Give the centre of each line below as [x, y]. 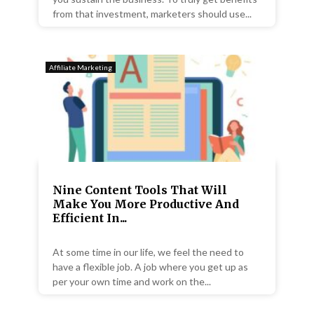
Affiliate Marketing [81, 68]
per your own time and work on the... [132, 281]
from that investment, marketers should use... [152, 14]
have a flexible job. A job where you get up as [150, 266]
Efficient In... [90, 218]
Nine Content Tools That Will [140, 190]
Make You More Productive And [146, 204]
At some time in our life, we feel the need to [148, 252]
